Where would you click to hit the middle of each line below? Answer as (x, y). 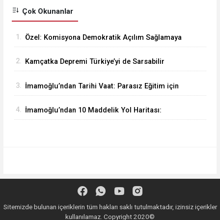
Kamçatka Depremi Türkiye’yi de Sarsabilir (95, 62)
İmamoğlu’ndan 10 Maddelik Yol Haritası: (93, 110)
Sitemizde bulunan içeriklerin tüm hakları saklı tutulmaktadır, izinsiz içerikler (110, 206)
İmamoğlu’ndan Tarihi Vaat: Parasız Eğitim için (102, 86)
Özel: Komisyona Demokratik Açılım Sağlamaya (103, 37)
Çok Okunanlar (46, 12)
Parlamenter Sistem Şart (66, 124)
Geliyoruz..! (44, 99)
